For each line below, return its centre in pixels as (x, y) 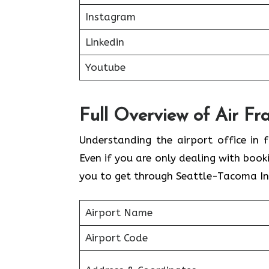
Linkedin (104, 42)
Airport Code (116, 238)
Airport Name (119, 213)
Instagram (110, 17)
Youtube (105, 67)
